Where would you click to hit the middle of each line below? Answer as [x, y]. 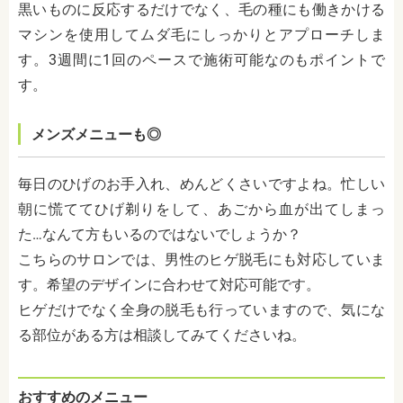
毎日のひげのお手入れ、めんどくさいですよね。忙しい [201, 184]
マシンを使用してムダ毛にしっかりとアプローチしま [201, 34]
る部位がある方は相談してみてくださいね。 [162, 335]
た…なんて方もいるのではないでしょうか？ [160, 234]
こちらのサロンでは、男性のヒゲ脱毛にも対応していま [201, 259]
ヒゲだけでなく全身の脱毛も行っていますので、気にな [201, 309]
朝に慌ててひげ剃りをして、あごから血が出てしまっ [201, 209]
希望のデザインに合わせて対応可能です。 [184, 284]
